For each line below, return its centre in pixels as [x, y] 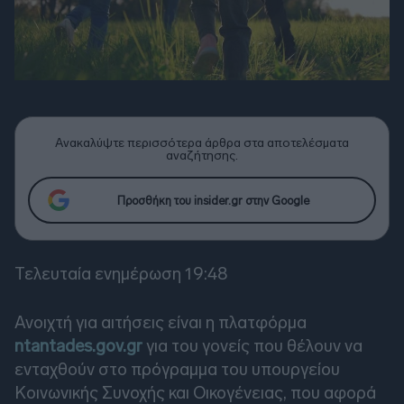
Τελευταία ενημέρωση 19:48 [121, 274]
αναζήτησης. [202, 156]
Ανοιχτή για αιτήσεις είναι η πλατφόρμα [161, 323]
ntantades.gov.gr [78, 346]
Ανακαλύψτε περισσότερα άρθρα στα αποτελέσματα [202, 143]
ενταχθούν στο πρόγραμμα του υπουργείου [177, 370]
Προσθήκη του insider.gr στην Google [213, 200]
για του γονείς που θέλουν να [252, 346]
